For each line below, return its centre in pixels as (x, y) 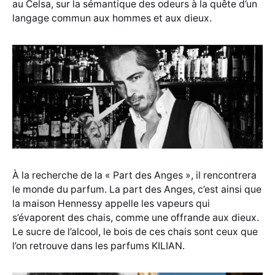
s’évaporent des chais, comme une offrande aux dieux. (136, 218)
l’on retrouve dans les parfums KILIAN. (99, 246)
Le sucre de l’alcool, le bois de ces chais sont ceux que (135, 232)
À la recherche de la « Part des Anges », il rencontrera (134, 176)
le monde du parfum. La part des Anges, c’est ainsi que (137, 190)
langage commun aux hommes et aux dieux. (112, 18)
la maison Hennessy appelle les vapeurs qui (111, 204)
